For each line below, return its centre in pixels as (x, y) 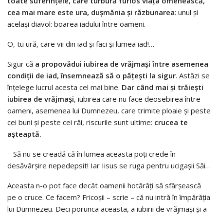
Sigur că (21, 64)
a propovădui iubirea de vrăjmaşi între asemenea (122, 64)
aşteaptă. (24, 134)
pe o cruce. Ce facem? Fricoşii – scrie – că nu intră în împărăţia (109, 197)
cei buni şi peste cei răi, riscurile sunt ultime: (81, 122)
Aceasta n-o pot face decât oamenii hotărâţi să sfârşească (104, 186)
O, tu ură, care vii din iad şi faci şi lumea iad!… (81, 44)
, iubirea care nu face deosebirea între (137, 99)
